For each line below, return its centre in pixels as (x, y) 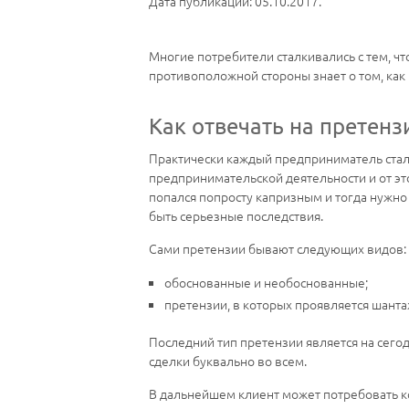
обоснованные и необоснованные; (266, 283)
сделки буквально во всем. (228, 360)
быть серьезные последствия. (236, 216)
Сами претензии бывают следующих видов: (278, 249)
